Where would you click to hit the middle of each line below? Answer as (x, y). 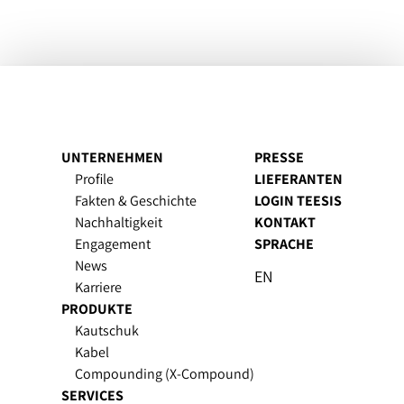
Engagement (113, 244)
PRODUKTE (97, 309)
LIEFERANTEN (298, 179)
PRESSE (279, 158)
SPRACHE (284, 244)
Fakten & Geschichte (136, 201)
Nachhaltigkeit (119, 223)
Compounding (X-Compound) (165, 374)
